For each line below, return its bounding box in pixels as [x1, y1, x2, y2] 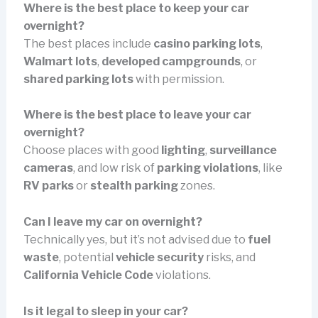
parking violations [156, 161, 258, 175]
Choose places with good [23, 143, 161, 158]
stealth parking [89, 179, 178, 193]
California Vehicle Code [23, 268, 153, 282]
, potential [58, 250, 116, 264]
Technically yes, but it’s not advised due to [23, 232, 248, 246]
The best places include [23, 36, 153, 50]
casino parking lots [153, 36, 261, 50]
